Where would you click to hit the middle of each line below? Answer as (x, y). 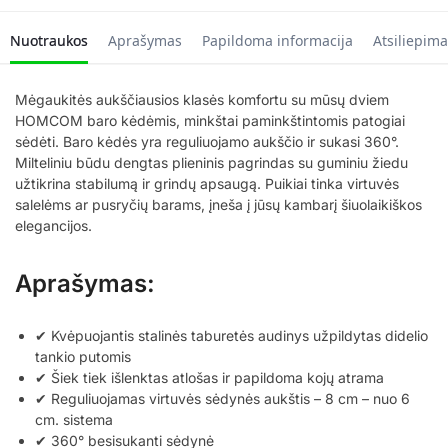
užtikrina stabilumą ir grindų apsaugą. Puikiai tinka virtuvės (207, 183)
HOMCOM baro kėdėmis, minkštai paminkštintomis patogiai (210, 120)
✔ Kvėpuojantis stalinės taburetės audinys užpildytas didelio (231, 335)
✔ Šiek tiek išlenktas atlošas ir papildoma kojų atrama (209, 377)
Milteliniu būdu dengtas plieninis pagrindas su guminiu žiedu (211, 162)
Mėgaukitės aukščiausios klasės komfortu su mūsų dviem (202, 99)
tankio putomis (83, 356)
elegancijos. (53, 225)
